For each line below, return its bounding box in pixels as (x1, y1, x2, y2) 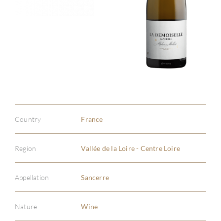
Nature (15, 202, 37, 211)
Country (15, 114, 41, 123)
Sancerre (81, 173, 109, 182)
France (81, 114, 103, 123)
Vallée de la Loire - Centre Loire (81, 144, 180, 152)
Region (15, 144, 37, 152)
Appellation (15, 173, 49, 182)
